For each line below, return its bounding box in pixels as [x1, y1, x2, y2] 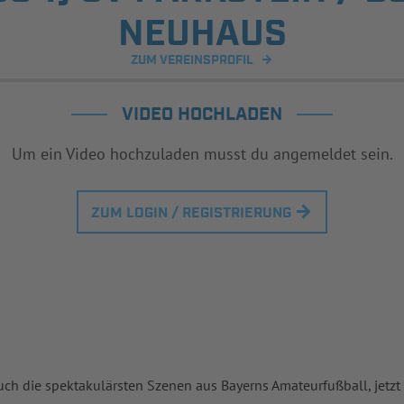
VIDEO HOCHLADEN [122, 103, 282, 127]
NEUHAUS [117, 11, 287, 60]
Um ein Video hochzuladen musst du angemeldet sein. [11, 143, 393, 165]
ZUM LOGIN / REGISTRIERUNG [91, 204, 291, 224]
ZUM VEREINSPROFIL [131, 52, 253, 69]
